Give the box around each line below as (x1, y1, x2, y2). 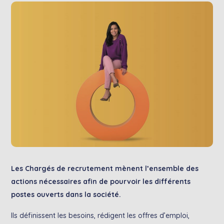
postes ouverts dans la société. (11, 189, 121, 199)
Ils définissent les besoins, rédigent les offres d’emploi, (11, 210, 190, 220)
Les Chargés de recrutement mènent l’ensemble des (11, 163, 199, 173)
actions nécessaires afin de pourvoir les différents (11, 176, 191, 186)
